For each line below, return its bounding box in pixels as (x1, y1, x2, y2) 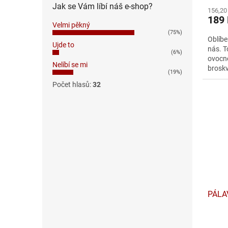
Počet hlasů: (52, 80, 93, 89)
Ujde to (52, 41, 74, 49)
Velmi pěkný (52, 21, 90, 30)
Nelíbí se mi (52, 61, 88, 69)
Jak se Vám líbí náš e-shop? (52, 2, 153, 12)
